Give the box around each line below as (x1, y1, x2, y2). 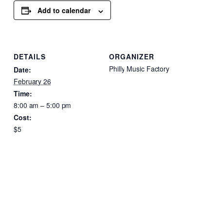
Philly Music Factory (109, 63, 169, 73)
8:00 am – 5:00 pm (14, 100, 72, 110)
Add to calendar (37, 5, 91, 16)
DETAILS (14, 51, 46, 61)
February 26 (14, 76, 51, 86)
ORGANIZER (109, 51, 154, 61)
